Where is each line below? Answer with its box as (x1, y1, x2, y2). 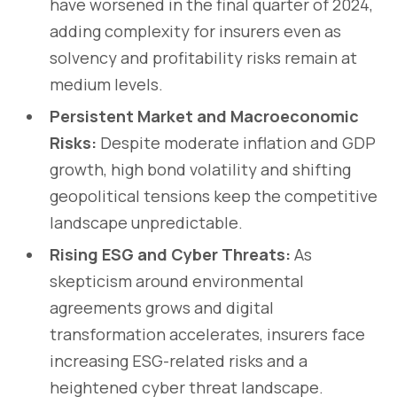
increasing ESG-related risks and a (50, 349, 307, 371)
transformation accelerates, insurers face (50, 323, 365, 345)
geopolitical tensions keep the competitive (50, 184, 378, 206)
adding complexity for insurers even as (50, 19, 341, 42)
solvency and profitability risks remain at (50, 46, 357, 68)
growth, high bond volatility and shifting (50, 158, 351, 180)
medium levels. (50, 73, 163, 95)
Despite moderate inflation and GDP (97, 131, 376, 153)
